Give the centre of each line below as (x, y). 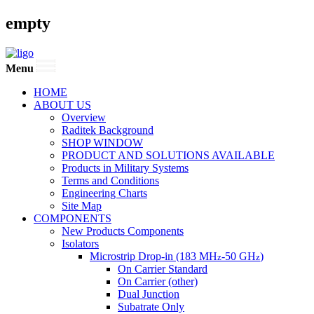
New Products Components (123, 231)
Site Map (82, 205)
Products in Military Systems (125, 168)
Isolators (80, 243)
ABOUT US (62, 104)
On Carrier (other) (158, 281)
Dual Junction (149, 294)
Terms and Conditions (110, 180)
